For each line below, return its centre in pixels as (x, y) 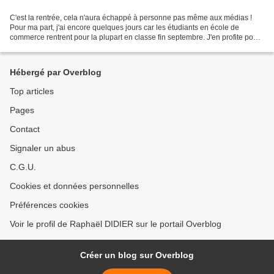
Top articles (32, 91)
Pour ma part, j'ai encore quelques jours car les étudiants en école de (124, 27)
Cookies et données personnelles (74, 186)
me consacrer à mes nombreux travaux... (77, 47)
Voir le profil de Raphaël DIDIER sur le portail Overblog (116, 224)
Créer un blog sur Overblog (137, 255)
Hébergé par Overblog (56, 72)
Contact (25, 129)
